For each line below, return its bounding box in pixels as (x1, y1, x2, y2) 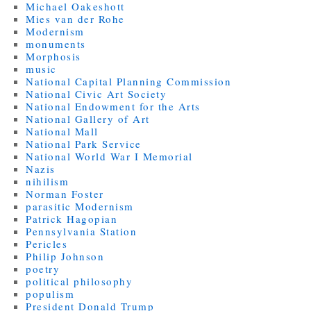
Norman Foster (26, 186, 104, 201)
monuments (26, 36, 86, 51)
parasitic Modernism (26, 199, 134, 213)
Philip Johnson (26, 249, 105, 263)
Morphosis (26, 49, 81, 63)
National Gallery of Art (26, 111, 150, 126)
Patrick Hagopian (26, 211, 118, 226)
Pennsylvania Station (26, 224, 137, 238)
